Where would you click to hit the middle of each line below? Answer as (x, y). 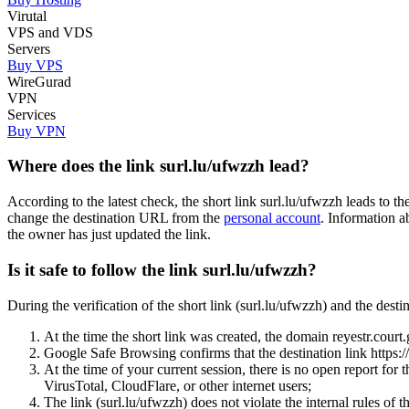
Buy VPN (37, 131)
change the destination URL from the (115, 218)
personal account (272, 218)
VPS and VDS (50, 32)
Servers (29, 48)
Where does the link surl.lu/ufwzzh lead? (158, 166)
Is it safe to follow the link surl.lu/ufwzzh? (162, 269)
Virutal (27, 16)
